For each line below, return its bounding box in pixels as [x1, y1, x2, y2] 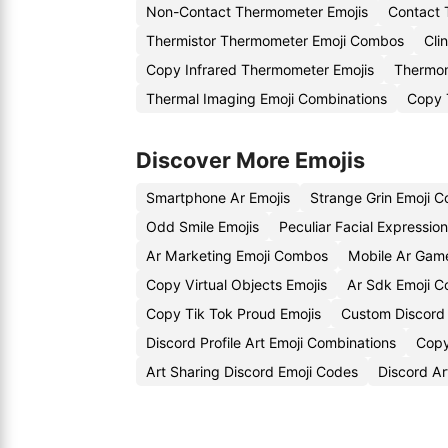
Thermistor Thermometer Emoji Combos [146, 32, 404, 49]
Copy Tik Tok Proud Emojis [146, 305, 321, 322]
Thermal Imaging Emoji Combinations [146, 90, 387, 107]
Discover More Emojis [136, 147, 365, 173]
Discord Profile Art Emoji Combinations [146, 334, 396, 351]
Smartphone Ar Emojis [146, 189, 290, 206]
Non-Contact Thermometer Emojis [146, 3, 368, 20]
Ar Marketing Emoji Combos [146, 247, 328, 264]
